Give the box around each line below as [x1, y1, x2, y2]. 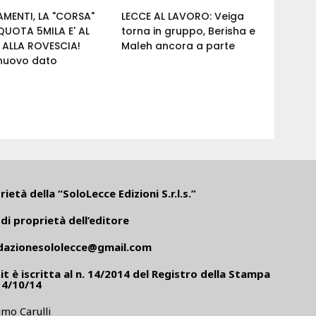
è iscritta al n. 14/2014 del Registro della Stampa [8, 267, 270, 281]
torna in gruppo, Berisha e [121, 24, 256, 39]
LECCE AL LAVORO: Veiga [121, 9, 245, 24]
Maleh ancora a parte [121, 39, 236, 54]
